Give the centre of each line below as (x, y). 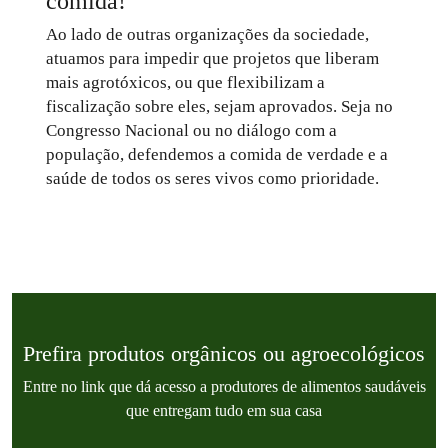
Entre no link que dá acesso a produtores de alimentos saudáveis (224, 386)
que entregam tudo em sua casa (224, 410)
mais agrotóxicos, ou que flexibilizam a (185, 82)
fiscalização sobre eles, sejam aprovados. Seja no (219, 106)
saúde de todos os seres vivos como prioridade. (212, 178)
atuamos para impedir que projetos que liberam (212, 58)
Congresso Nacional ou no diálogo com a (191, 130)
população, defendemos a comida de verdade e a (216, 154)
